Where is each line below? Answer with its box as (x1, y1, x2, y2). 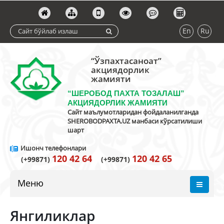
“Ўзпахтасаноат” (90, 55, 161, 66)
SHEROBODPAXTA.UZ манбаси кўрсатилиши (67, 116, 202, 125)
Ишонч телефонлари (19, 143, 86, 152)
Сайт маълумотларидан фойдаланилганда (67, 107, 198, 116)
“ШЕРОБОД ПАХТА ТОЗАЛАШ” (67, 89, 184, 97)
